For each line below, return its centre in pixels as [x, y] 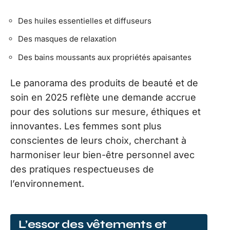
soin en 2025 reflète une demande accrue [103, 98]
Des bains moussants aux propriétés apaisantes [105, 57]
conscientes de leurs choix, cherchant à [98, 141]
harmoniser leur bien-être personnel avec [102, 155]
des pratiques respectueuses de [82, 169]
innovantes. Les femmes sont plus [86, 126]
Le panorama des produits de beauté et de [104, 83]
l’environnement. [47, 184]
